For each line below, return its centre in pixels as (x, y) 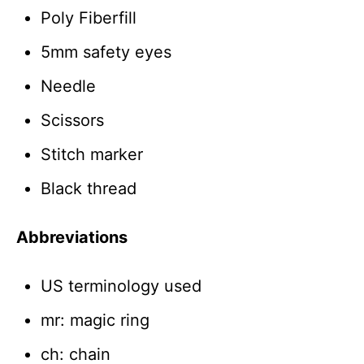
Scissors (72, 120)
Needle (68, 86)
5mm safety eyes (106, 52)
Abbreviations (72, 237)
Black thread (89, 188)
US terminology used (121, 286)
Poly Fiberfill (89, 17)
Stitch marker (92, 154)
